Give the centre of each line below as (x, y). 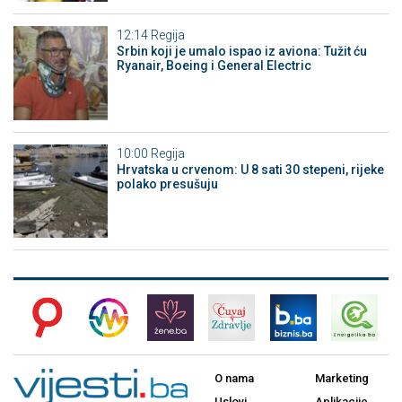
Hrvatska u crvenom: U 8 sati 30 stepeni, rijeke (250, 169)
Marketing (342, 379)
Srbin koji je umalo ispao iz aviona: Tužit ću (241, 52)
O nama (234, 379)
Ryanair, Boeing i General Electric (214, 66)
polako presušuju (167, 184)
